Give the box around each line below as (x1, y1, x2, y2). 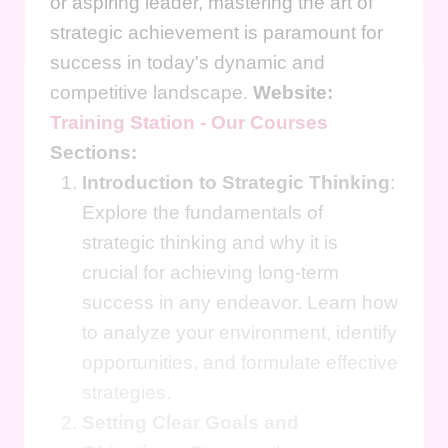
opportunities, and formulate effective (82, 351, 398, 373)
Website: (253, 81, 333, 103)
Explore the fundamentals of (82, 201, 323, 223)
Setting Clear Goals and (82, 411, 299, 433)
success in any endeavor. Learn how (82, 291, 398, 313)
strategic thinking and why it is (82, 231, 338, 253)
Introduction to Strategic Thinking (82, 171, 390, 193)
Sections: (50, 141, 137, 163)
